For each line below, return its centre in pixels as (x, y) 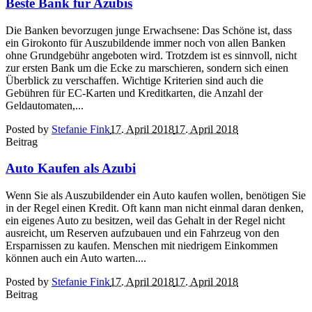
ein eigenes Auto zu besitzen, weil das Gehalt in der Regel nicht (145, 220)
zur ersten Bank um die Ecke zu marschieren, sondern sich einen (147, 68)
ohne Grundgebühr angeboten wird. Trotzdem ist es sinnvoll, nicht (151, 55)
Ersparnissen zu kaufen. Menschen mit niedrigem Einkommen (142, 245)
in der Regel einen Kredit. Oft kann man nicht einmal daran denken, (155, 208)
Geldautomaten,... (45, 105)
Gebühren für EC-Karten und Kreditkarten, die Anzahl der (134, 93)
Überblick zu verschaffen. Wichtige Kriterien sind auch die (134, 80)
